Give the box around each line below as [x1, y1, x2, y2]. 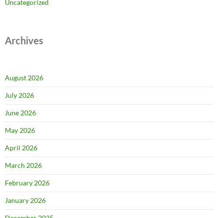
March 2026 [5, 161, 42, 170]
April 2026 [5, 144, 37, 152]
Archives [5, 35, 43, 47]
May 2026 [5, 126, 35, 135]
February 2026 [5, 179, 50, 187]
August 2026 [5, 73, 43, 82]
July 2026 [5, 91, 34, 100]
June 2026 [5, 109, 36, 117]
